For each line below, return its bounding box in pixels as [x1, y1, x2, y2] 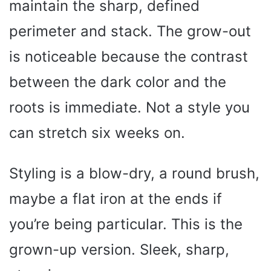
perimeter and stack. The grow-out [9, 22, 251, 40]
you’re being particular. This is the [9, 215, 243, 233]
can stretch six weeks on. [9, 123, 185, 142]
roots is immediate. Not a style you [9, 98, 250, 116]
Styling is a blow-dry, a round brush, [9, 164, 260, 182]
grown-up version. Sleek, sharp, [9, 240, 229, 258]
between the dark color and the [9, 73, 226, 91]
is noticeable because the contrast [9, 47, 248, 65]
